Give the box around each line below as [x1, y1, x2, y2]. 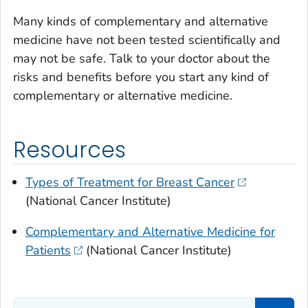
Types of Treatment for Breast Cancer [25, 174, 234, 191]
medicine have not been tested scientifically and [13, 31, 280, 48]
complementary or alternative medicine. [13, 87, 232, 104]
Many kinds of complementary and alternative [13, 12, 268, 30]
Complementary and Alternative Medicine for [25, 223, 275, 241]
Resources [13, 134, 126, 165]
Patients [25, 242, 71, 259]
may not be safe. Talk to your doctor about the [13, 49, 270, 67]
